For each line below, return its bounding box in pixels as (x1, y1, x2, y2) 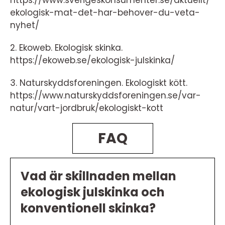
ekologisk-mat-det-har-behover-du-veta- (10, 7, 200, 19)
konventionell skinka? (21, 200, 156, 216)
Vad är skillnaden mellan (21, 168, 176, 184)
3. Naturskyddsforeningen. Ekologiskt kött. (10, 77, 187, 89)
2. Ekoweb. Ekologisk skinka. (10, 42, 123, 54)
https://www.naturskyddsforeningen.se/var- (10, 89, 201, 101)
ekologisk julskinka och (21, 184, 165, 200)
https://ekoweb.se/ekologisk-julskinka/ (10, 54, 175, 66)
